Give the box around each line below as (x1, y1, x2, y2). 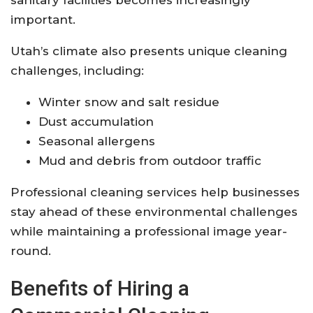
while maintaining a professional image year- (10, 224, 287, 238)
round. (10, 243, 51, 258)
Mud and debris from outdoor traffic (38, 153, 261, 168)
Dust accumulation (38, 114, 154, 129)
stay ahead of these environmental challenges (10, 204, 298, 219)
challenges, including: (10, 63, 144, 78)
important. (10, 12, 75, 27)
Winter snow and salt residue (38, 94, 219, 109)
